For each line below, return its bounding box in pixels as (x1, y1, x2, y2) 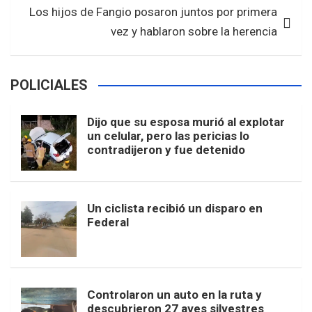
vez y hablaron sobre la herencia (111, 24, 277, 39)
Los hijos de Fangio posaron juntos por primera (29, 5, 277, 19)
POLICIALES (10, 77, 88, 94)
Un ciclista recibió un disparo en (87, 201, 263, 216)
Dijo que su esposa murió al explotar (87, 115, 285, 130)
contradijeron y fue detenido (87, 143, 245, 157)
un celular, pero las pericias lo (87, 129, 249, 143)
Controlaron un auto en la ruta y (87, 288, 262, 302)
